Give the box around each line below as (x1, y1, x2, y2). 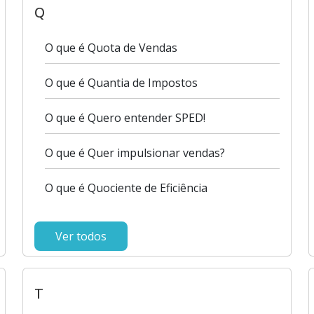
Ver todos (55, 228, 107, 244)
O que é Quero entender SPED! (45, 110, 206, 125)
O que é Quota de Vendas (45, 40, 178, 55)
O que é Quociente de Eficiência (45, 180, 208, 196)
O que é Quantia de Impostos (45, 75, 198, 90)
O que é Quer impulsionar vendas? (45, 145, 226, 161)
